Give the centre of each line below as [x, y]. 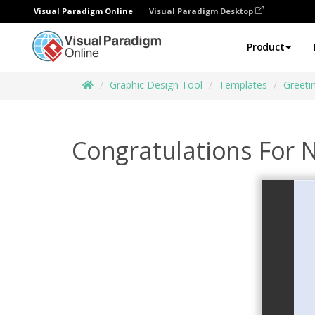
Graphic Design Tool [156, 85]
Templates [243, 85]
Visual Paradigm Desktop [202, 11]
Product [266, 47]
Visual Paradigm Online [83, 11]
